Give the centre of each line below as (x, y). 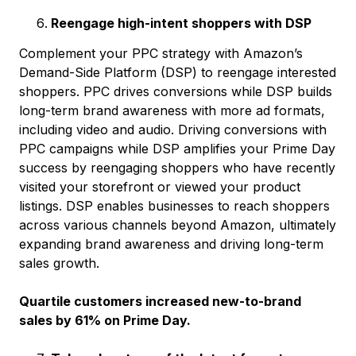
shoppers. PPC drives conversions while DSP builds (176, 91)
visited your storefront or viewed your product (160, 186)
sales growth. (61, 263)
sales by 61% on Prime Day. (106, 320)
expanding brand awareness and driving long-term (171, 244)
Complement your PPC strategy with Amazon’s (161, 53)
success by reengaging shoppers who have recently (177, 167)
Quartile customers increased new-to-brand (160, 301)
